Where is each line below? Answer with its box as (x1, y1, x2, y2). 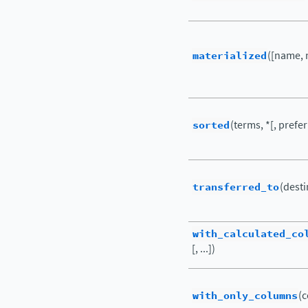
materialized (192, 48, 267, 63)
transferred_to (192, 179, 279, 195)
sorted (192, 118, 230, 133)
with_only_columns (192, 288, 298, 303)
